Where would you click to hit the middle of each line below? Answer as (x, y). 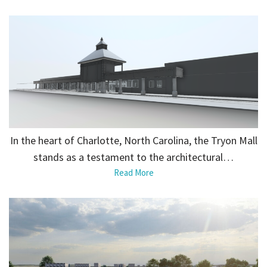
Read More (133, 172)
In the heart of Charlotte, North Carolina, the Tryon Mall (133, 140)
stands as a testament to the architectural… (133, 157)
